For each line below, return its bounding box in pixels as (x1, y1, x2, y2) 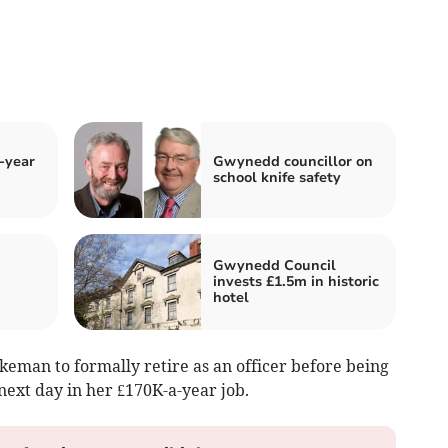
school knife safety (213, 168, 341, 188)
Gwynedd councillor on (213, 152, 373, 172)
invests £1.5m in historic (213, 272, 379, 292)
